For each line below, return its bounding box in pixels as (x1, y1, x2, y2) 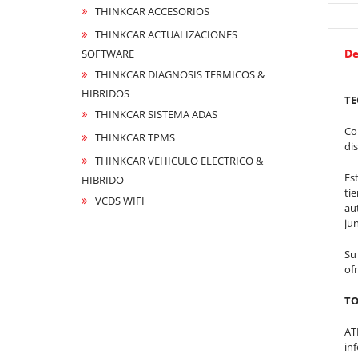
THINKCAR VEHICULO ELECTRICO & (95, 153, 263, 168)
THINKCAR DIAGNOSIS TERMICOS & (95, 67, 265, 82)
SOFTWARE (82, 46, 134, 61)
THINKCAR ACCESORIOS (95, 4, 209, 18)
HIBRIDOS (82, 86, 129, 101)
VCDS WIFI (95, 193, 145, 208)
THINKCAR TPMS (95, 130, 175, 145)
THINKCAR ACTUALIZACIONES (95, 27, 237, 42)
